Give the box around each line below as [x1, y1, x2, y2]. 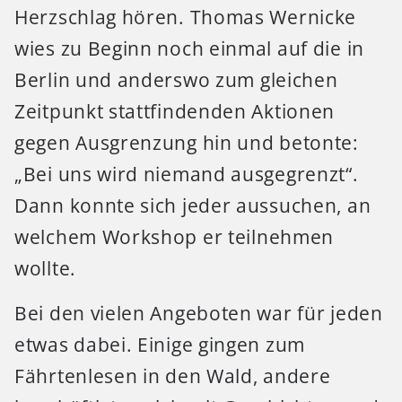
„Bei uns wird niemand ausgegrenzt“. [14, 162, 359, 188]
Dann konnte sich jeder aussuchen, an [14, 193, 371, 219]
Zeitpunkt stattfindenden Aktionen [14, 99, 336, 125]
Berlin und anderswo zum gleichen [14, 67, 338, 93]
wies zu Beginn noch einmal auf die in [14, 36, 364, 62]
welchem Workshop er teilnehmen [14, 224, 335, 250]
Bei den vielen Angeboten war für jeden [14, 300, 383, 326]
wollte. [14, 256, 76, 282]
